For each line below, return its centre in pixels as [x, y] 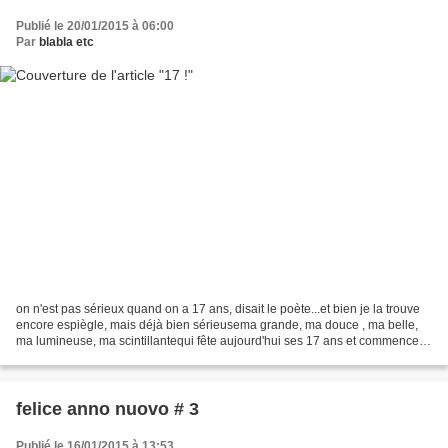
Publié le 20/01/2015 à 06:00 [95, 25]
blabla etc [66, 41]
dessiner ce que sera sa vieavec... [108, 357]
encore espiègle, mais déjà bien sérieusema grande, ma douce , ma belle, [217, 325]
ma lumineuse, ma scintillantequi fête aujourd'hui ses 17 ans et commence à [222, 341]
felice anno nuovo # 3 [107, 409]
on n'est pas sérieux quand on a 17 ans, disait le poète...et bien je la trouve [218, 309]
